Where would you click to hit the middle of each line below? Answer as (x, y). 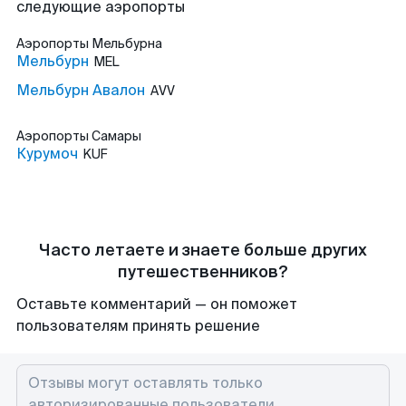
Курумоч (47, 154)
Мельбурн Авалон (81, 90)
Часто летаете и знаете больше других (203, 250)
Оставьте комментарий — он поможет (157, 304)
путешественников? (203, 272)
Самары (116, 136)
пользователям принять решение (138, 326)
